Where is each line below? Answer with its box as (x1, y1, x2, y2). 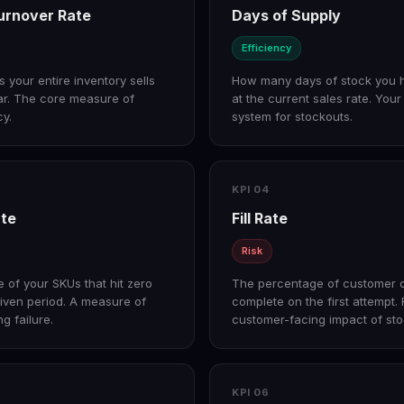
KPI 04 (232, 183, 270, 197)
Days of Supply (232, 6, 341, 25)
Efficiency (242, 41, 291, 55)
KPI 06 (232, 386, 270, 399)
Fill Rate (232, 209, 288, 228)
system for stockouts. (232, 109, 353, 124)
